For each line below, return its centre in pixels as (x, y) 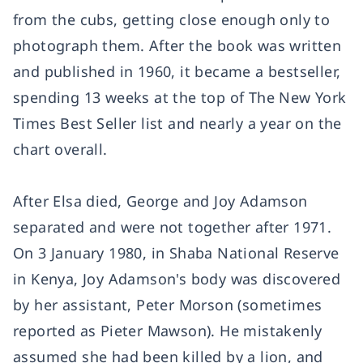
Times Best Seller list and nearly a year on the (177, 123)
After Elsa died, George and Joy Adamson (160, 201)
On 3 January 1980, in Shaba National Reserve (176, 253)
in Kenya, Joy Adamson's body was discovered (177, 279)
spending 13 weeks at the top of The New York (180, 97)
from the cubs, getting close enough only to (172, 19)
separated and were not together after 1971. (173, 227)
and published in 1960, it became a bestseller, (177, 71)
